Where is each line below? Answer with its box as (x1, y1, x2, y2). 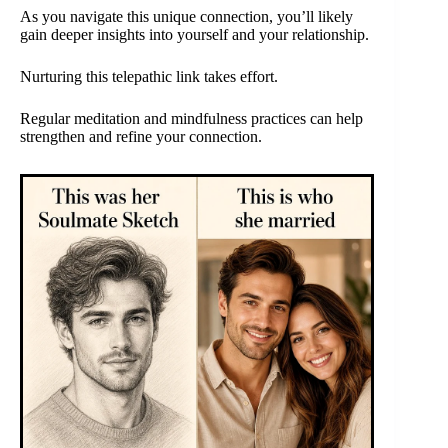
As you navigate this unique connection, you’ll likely (20, 7, 353, 25)
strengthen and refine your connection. (20, 127, 262, 145)
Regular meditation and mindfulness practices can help (20, 109, 363, 127)
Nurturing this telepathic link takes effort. (20, 67, 278, 85)
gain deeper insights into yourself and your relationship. (20, 25, 369, 43)
